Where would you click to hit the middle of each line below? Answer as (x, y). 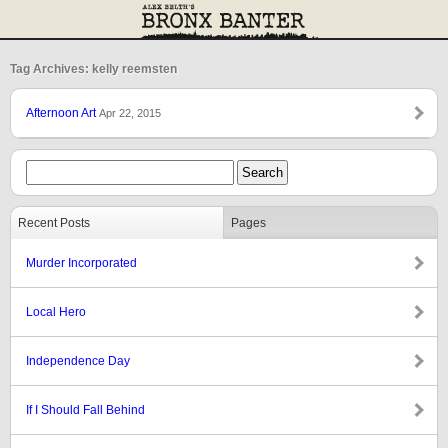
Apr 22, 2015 (130, 113)
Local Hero (56, 312)
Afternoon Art (62, 113)
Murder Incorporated (81, 263)
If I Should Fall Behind (85, 410)
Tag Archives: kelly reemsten (93, 69)
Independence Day (78, 361)
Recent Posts (54, 223)
